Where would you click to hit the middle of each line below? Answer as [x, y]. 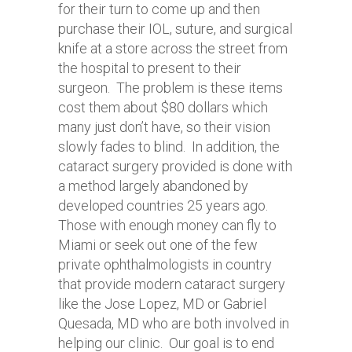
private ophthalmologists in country [165, 264]
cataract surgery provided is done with [175, 166]
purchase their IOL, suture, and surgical [175, 29]
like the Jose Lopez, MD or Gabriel [162, 304]
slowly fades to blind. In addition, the [169, 147]
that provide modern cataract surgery [172, 284]
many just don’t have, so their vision [164, 127]
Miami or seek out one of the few [158, 245]
